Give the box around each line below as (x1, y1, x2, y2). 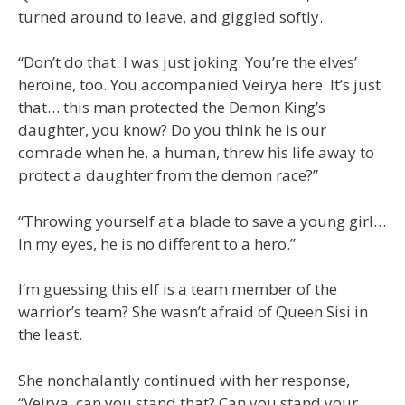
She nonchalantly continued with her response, (18, 369, 350, 391)
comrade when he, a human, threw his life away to (18, 142, 374, 163)
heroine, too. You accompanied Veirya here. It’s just (18, 74, 381, 95)
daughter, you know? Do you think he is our (18, 119, 326, 140)
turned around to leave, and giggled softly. (18, 5, 323, 27)
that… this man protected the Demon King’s (18, 97, 325, 118)
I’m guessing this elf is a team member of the (18, 278, 337, 299)
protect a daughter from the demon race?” (18, 165, 318, 185)
